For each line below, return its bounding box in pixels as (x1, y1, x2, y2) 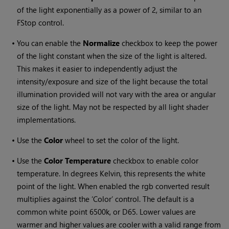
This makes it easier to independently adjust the (17, 63, 178, 74)
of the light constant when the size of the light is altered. (17, 50, 207, 61)
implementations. (17, 114, 76, 125)
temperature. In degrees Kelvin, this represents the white (17, 168, 206, 178)
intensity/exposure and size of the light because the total (17, 76, 209, 86)
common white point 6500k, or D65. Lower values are (17, 206, 196, 217)
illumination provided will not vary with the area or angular (17, 88, 216, 99)
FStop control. (17, 17, 64, 28)
